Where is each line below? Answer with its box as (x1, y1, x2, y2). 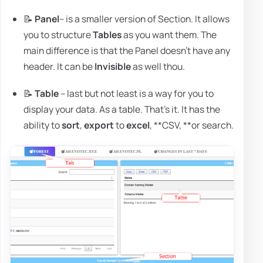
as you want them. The (122, 28, 217, 42)
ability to (23, 118, 62, 131)
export (84, 118, 114, 131)
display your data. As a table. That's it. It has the (23, 102, 221, 116)
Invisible (95, 60, 131, 73)
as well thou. (131, 60, 186, 73)
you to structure (23, 28, 93, 42)
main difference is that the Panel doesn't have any (23, 44, 231, 58)
